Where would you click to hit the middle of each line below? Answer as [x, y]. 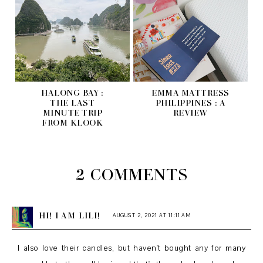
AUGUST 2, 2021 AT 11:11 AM [152, 215]
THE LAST [73, 102]
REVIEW [190, 112]
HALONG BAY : [73, 92]
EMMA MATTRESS [190, 92]
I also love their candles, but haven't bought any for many [131, 249]
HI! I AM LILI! [70, 215]
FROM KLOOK [73, 122]
